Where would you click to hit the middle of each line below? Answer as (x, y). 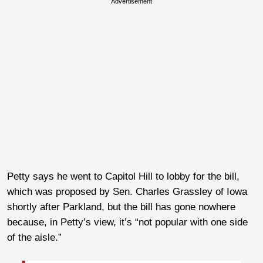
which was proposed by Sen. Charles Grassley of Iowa (127, 191)
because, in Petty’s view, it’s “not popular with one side (127, 222)
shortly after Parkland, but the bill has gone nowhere (121, 207)
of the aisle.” (34, 237)
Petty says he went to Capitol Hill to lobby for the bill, (123, 176)
